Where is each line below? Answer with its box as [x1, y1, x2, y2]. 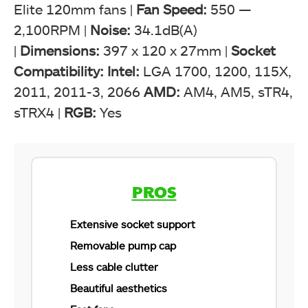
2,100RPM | [14, 21, 90, 38]
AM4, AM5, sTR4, [184, 83, 293, 100]
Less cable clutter [70, 261, 158, 273]
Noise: [90, 21, 134, 38]
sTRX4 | [14, 104, 64, 120]
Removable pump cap [70, 239, 176, 252]
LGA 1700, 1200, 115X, [143, 63, 291, 79]
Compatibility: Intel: [14, 63, 143, 79]
